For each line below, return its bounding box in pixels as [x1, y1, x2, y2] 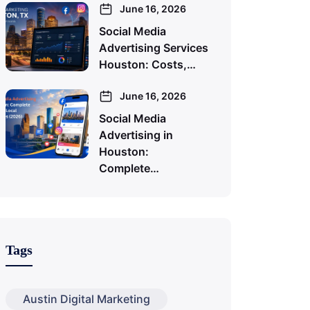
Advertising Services [99, 41, 208, 55]
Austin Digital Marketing [23, 292, 150, 306]
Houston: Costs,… [99, 57, 196, 71]
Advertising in [99, 128, 173, 142]
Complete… [99, 161, 159, 175]
